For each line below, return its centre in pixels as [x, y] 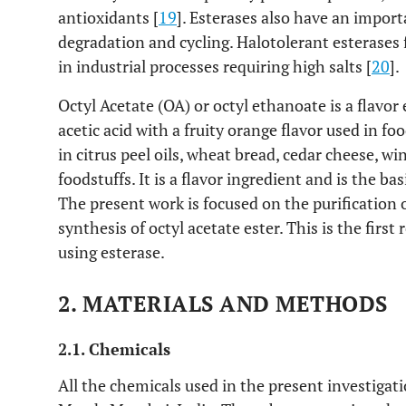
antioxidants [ [108, 17]
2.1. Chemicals [114, 349]
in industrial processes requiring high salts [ [215, 66]
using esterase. [111, 252]
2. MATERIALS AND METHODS [223, 304]
